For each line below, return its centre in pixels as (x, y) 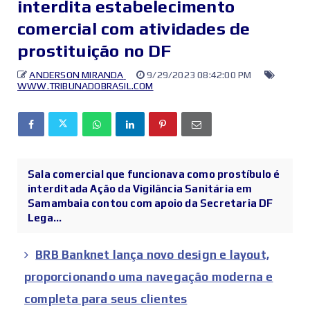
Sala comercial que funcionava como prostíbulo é (154, 174)
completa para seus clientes (106, 299)
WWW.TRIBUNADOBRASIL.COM (85, 86)
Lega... (45, 218)
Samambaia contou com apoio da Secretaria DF (151, 203)
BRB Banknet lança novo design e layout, (153, 255)
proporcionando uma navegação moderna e (149, 277)
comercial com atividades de (134, 29)
